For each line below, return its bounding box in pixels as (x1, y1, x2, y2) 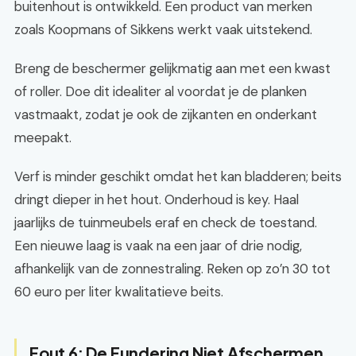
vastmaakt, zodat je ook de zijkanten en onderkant (14, 106, 317, 123)
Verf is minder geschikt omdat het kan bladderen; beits (14, 168, 342, 185)
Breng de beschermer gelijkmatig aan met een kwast (14, 60, 331, 77)
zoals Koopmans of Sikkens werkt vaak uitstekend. (14, 21, 312, 38)
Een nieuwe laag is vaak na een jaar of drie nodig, (14, 237, 302, 254)
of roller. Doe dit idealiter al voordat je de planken (14, 83, 307, 100)
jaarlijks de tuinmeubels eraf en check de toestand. (14, 214, 317, 231)
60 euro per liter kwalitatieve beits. (14, 283, 223, 300)
